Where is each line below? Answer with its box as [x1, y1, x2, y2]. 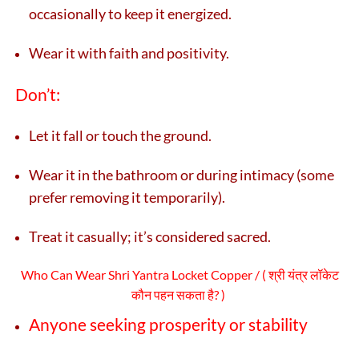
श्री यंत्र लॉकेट [268, 266, 339, 282]
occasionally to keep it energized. [29, 4, 232, 22]
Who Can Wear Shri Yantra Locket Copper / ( [20, 266, 268, 282]
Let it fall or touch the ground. [29, 126, 212, 144]
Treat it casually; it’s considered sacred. [29, 227, 271, 245]
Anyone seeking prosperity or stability [29, 314, 308, 335]
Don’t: [12, 83, 60, 104]
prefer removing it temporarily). [29, 188, 225, 206]
